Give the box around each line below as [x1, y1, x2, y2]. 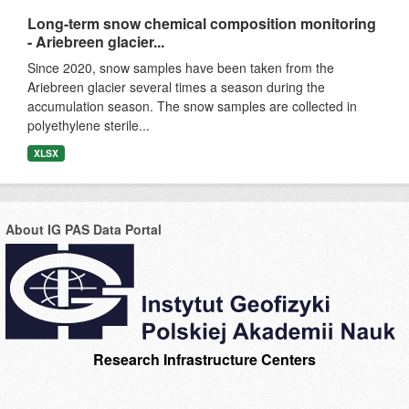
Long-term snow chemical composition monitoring [27, 13, 376, 34]
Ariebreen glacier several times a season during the [27, 78, 325, 96]
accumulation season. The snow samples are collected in [27, 97, 357, 115]
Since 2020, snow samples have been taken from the [27, 58, 334, 77]
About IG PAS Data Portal [5, 220, 162, 238]
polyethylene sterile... [27, 116, 150, 134]
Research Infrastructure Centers [93, 349, 316, 371]
